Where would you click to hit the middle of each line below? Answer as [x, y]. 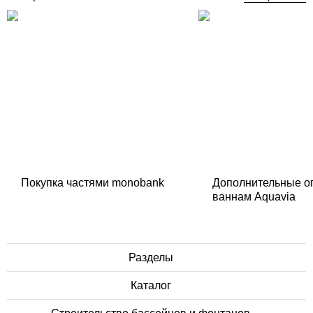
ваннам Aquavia [254, 196]
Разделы [152, 257]
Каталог [152, 285]
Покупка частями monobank [93, 182]
